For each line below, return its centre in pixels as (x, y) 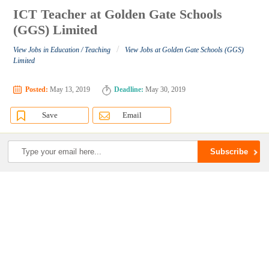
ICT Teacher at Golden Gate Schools (118, 14)
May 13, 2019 (69, 90)
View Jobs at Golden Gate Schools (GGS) (185, 50)
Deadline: (129, 90)
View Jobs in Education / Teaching (62, 50)
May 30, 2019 (165, 90)
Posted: (37, 90)
